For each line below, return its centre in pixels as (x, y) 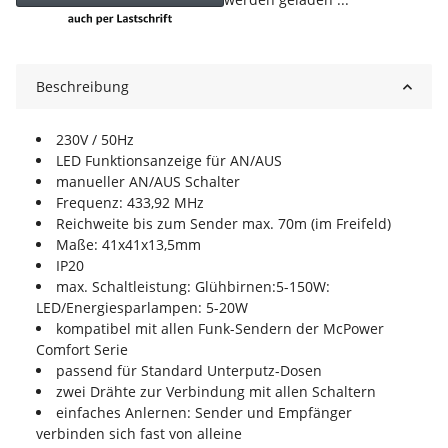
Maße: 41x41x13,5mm (128, 245)
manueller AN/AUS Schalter (148, 182)
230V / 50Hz (95, 140)
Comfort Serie (82, 350)
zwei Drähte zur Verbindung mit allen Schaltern (216, 392)
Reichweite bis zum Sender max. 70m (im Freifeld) (223, 224)
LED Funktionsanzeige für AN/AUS (169, 161)
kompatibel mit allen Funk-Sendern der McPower (220, 329)
